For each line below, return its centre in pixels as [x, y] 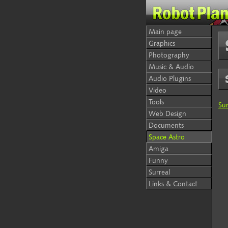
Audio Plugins [170, 78]
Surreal [159, 172]
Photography [169, 55]
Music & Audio [171, 66]
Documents [166, 125]
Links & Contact [173, 183]
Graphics [162, 43]
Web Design [167, 113]
